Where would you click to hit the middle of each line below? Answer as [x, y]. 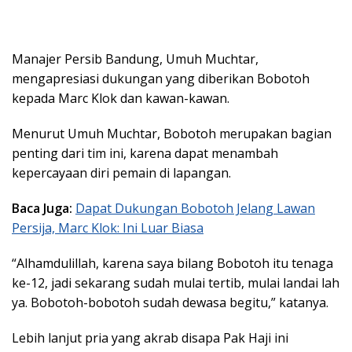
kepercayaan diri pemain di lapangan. [121, 173]
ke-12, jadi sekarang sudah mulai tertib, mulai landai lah [176, 283]
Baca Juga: [44, 209]
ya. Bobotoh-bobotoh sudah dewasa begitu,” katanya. [170, 303]
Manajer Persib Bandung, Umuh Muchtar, [135, 59]
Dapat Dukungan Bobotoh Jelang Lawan [195, 209]
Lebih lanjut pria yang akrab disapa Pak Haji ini [150, 338]
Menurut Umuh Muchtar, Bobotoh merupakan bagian [172, 134]
